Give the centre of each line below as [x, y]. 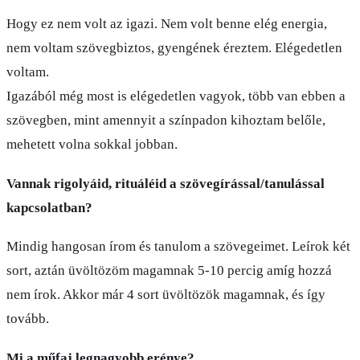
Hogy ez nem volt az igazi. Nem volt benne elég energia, [167, 24]
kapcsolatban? [49, 207]
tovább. [28, 319]
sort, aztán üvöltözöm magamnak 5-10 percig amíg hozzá [169, 271]
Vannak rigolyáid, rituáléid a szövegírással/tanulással [166, 183]
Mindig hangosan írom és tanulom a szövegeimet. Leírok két [178, 247]
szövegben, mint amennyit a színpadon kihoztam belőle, [166, 121]
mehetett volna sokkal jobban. [92, 145]
